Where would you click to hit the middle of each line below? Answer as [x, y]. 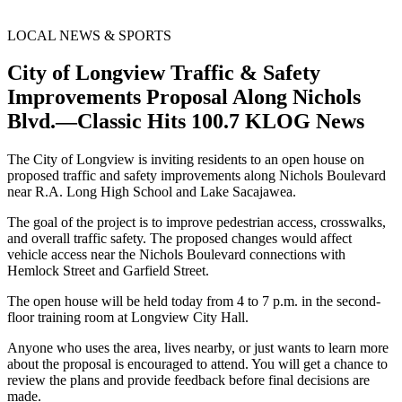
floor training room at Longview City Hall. [128, 318]
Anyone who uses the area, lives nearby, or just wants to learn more [198, 348]
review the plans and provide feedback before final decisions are [188, 380]
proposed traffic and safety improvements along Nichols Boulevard [197, 176]
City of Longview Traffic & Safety [164, 73]
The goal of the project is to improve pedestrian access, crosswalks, [197, 223]
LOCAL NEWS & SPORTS [89, 35]
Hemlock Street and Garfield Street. [108, 271]
